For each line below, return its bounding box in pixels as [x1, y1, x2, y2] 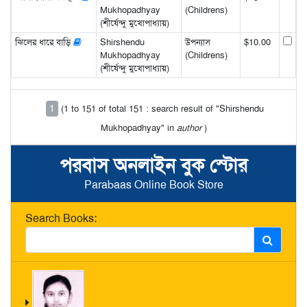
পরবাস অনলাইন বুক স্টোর [60, 153, 247, 177]
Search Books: [25, 210, 97, 225]
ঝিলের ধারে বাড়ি [14, 36, 73, 48]
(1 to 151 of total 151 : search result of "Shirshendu [61, 102, 264, 114]
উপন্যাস [184, 36, 210, 48]
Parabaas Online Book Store [84, 177, 223, 192]
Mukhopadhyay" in [100, 121, 177, 134]
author [176, 121, 201, 134]
